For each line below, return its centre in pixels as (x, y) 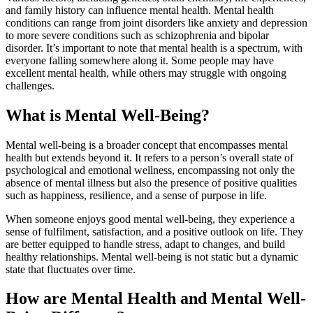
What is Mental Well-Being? (108, 115)
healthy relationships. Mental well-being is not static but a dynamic (152, 256)
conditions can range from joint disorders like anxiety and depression (156, 22)
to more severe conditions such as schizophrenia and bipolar (137, 35)
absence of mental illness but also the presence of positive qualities (151, 182)
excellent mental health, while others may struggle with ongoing (146, 73)
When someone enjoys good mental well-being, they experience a (150, 219)
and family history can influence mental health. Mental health (140, 10)
